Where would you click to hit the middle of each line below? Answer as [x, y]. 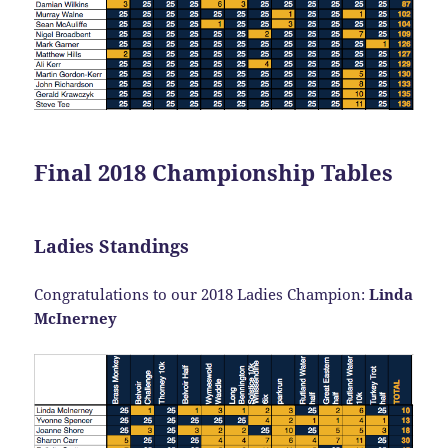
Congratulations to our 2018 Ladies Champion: [202, 294]
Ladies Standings [112, 246]
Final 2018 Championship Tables [214, 172]
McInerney [76, 318]
